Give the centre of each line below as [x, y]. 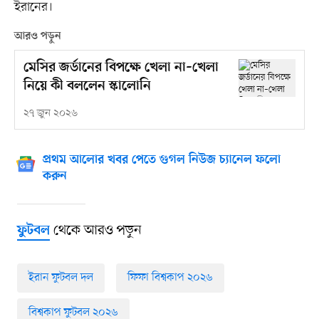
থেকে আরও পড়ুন [95, 230]
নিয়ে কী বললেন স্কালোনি [87, 86]
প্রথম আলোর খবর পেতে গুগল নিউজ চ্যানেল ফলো [161, 160]
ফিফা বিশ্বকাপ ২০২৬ [170, 277]
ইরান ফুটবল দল [61, 277]
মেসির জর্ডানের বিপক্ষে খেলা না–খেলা [121, 68]
